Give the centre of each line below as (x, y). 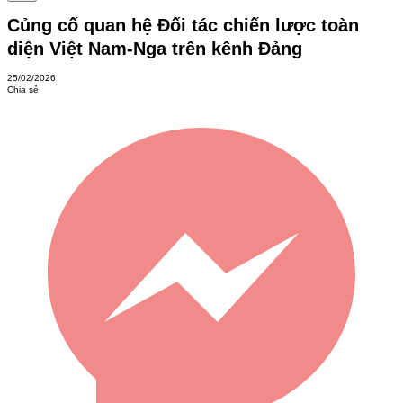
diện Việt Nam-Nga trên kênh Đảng (155, 48)
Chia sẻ (23, 90)
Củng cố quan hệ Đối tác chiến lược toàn (183, 25)
